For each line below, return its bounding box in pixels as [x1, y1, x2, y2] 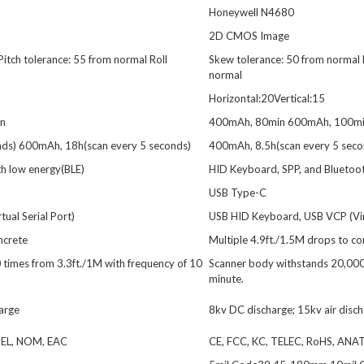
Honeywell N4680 [209, 6, 294, 19]
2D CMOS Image [209, 29, 289, 42]
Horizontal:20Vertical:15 [209, 92, 325, 105]
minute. [209, 272, 244, 285]
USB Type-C [209, 186, 266, 199]
